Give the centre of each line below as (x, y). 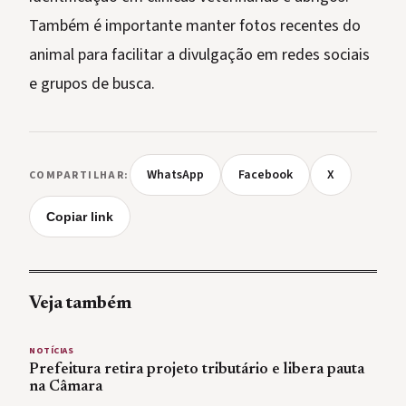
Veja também (80, 304)
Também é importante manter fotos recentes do (195, 26)
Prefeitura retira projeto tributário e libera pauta (197, 370)
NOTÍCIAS (51, 351)
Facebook (265, 175)
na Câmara (66, 387)
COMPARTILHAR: (79, 175)
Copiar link (80, 217)
